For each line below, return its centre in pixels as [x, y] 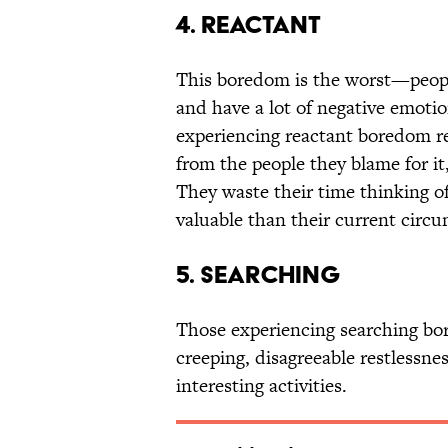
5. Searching [258, 275]
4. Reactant [248, 25]
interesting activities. [261, 386]
